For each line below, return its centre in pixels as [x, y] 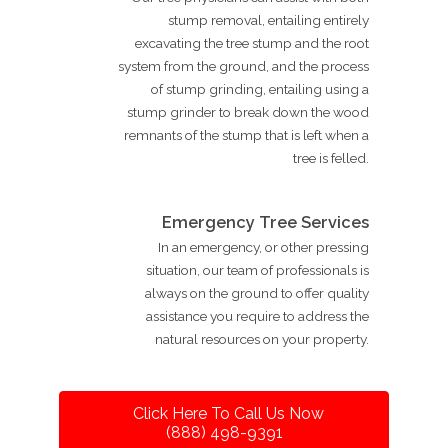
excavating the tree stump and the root [252, 42]
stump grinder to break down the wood [248, 111]
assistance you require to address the [257, 315]
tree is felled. [331, 157]
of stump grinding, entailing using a [260, 88]
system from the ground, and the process [243, 65]
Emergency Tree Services [265, 222]
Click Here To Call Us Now [228, 413]
